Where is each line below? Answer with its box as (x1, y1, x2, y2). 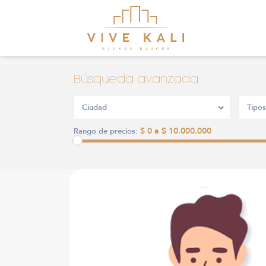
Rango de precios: (74, 125, 138, 137)
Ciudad (82, 102, 107, 113)
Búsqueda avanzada (74, 74, 198, 85)
